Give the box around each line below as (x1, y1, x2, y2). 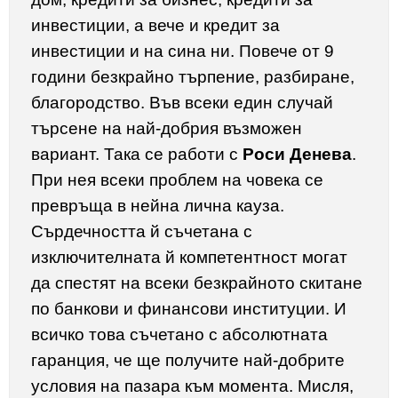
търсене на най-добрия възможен (31, 119, 302, 139)
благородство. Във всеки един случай (31, 93, 333, 113)
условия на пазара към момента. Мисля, (31, 377, 354, 396)
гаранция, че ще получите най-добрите (31, 351, 345, 370)
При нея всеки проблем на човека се (31, 171, 323, 190)
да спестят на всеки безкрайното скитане (31, 274, 362, 293)
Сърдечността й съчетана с (31, 222, 252, 242)
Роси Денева (243, 145, 352, 164)
